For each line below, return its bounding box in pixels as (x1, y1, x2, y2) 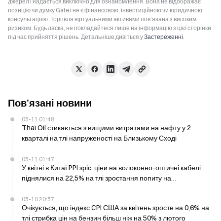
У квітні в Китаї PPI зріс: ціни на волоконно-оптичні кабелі (22, 163, 201, 172)
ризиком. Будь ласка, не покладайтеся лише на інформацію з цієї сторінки (8, 24, 211, 32)
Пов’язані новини (8, 97, 92, 109)
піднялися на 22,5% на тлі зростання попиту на (22, 174, 171, 183)
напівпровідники (22, 184, 74, 193)
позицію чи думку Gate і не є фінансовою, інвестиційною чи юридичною (8, 6, 202, 14)
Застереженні (144, 33, 183, 40)
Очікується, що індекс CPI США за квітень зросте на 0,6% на (22, 203, 209, 212)
